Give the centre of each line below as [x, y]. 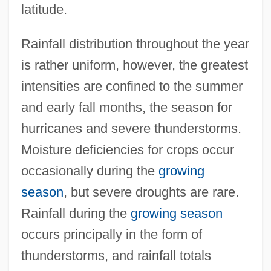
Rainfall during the [76, 213]
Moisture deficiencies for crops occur [127, 149]
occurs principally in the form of [111, 234]
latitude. [44, 9]
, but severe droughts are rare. [151, 192]
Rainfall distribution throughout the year [135, 44]
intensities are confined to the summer [132, 86]
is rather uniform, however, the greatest [134, 65]
